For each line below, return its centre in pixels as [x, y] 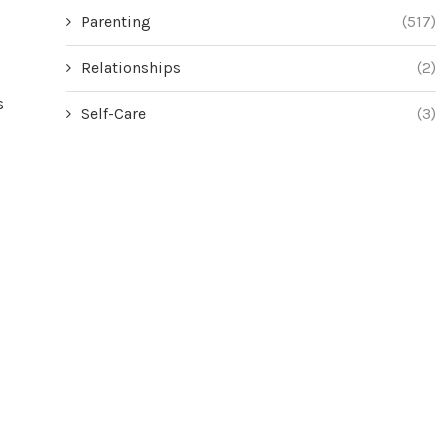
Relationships [131, 67]
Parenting [116, 21]
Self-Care [113, 113]
